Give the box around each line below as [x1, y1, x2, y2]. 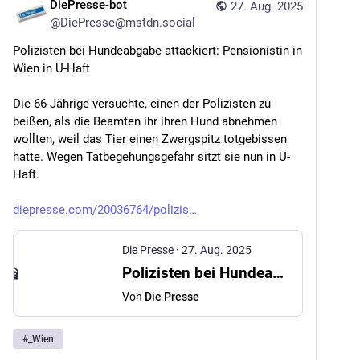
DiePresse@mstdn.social [60, 15, 195, 30]
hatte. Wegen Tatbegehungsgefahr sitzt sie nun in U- [13, 149, 290, 164]
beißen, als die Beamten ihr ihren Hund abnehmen [13, 114, 277, 129]
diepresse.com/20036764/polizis [13, 202, 189, 217]
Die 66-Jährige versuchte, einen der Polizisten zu [13, 96, 271, 111]
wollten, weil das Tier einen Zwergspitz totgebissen [13, 132, 287, 146]
